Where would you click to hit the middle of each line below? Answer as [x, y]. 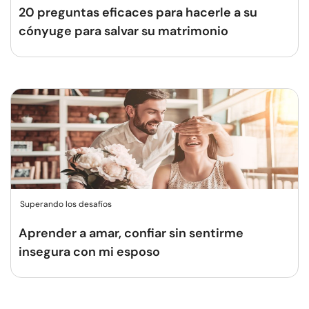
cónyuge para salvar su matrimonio [123, 31]
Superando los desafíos [66, 204]
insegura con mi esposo [89, 252]
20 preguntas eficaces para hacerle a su [138, 12]
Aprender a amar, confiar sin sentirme [131, 233]
